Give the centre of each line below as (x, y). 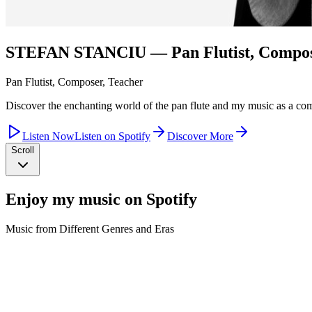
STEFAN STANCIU (76, 52)
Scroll (23, 150)
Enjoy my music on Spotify (101, 199)
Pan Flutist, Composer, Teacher (74, 81)
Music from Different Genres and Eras (90, 228)
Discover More (200, 136)
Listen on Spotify (112, 136)
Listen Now (48, 136)
